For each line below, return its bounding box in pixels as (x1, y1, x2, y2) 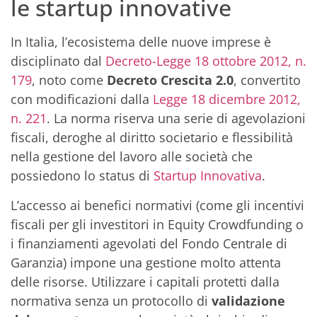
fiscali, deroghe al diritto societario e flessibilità (11, 129, 293, 146)
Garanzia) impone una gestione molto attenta (11, 253, 281, 271)
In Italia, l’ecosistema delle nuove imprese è (11, 33, 271, 51)
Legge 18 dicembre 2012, (153, 91, 301, 108)
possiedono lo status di (11, 167, 154, 185)
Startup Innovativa (154, 167, 262, 185)
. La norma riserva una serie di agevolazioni (47, 110, 306, 127)
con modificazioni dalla (11, 91, 153, 108)
